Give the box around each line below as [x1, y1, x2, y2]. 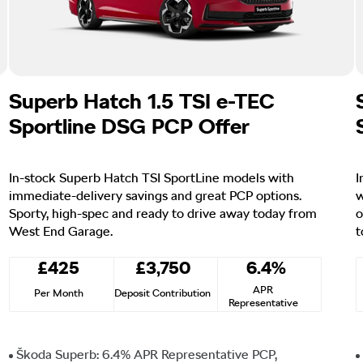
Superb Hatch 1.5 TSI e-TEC [9, 88, 275, 113]
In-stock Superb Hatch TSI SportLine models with [9, 169, 294, 186]
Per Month [33, 286, 83, 299]
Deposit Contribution [114, 286, 211, 299]
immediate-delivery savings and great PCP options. [9, 187, 301, 203]
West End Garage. [9, 223, 113, 239]
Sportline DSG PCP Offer [9, 113, 250, 139]
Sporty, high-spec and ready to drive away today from [9, 205, 317, 221]
